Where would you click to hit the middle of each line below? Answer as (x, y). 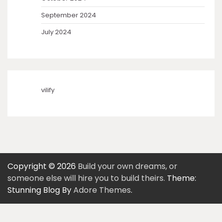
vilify (48, 90)
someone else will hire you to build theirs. (86, 178)
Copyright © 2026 (43, 166)
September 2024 (69, 15)
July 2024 (56, 32)
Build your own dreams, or (128, 166)
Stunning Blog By (40, 190)
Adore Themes (102, 190)
